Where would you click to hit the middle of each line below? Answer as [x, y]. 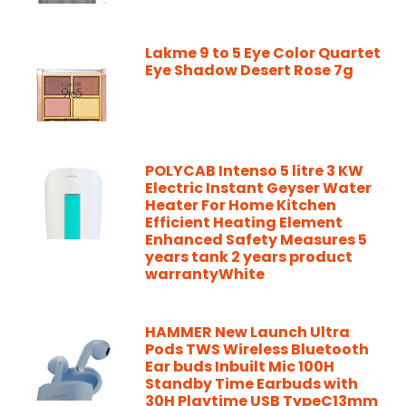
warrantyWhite [205, 274]
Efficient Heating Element [244, 222]
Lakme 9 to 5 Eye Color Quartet [263, 53]
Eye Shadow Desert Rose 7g [249, 70]
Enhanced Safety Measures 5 [256, 239]
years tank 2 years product [249, 256]
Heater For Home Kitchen [241, 205]
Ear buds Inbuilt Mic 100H [240, 366]
